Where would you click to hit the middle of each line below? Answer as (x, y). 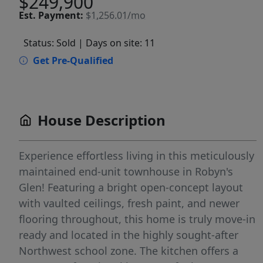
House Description (102, 120)
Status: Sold (50, 43)
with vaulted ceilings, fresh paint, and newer (129, 203)
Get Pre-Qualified (73, 61)
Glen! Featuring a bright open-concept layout (131, 188)
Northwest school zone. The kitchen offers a (129, 251)
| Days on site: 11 (117, 43)
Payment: (61, 15)
